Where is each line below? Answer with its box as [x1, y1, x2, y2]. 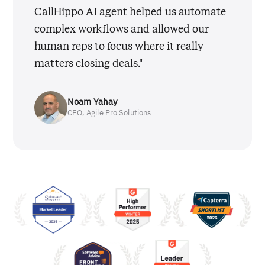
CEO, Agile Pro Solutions [67, 109, 151, 118]
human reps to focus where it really [34, 38, 204, 53]
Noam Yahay [67, 98, 118, 107]
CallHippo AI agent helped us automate [34, 4, 227, 19]
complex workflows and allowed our [34, 21, 209, 36]
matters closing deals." [34, 56, 144, 70]
